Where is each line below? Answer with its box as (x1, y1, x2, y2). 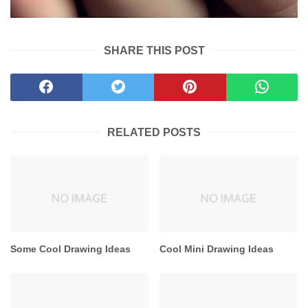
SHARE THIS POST (103, 44, 205, 56)
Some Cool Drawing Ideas (10, 243, 131, 255)
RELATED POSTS (107, 126, 201, 138)
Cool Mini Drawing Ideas (159, 243, 274, 255)
